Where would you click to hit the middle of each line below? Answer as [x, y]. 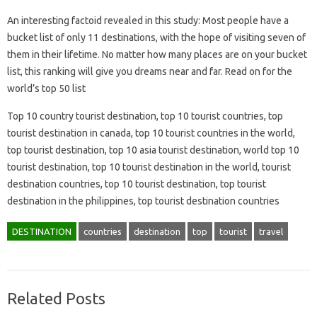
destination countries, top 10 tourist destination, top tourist [137, 184]
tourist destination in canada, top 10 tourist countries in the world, [151, 133]
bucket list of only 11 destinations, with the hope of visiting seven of [156, 37]
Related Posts [56, 298]
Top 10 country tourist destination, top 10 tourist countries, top [145, 116]
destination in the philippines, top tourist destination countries [143, 201]
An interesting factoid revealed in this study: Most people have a [148, 20]
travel [271, 231]
